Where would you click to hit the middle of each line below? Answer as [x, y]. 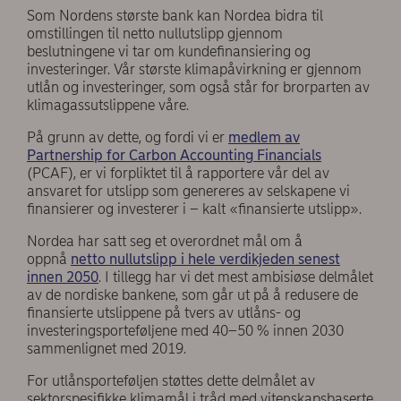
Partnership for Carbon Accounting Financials [174, 156]
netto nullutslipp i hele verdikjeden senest [205, 260]
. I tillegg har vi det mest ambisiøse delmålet [236, 277]
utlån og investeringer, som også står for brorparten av [198, 88]
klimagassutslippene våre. [108, 106]
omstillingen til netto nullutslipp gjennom [155, 34]
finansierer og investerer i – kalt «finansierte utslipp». [194, 209]
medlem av [264, 138]
